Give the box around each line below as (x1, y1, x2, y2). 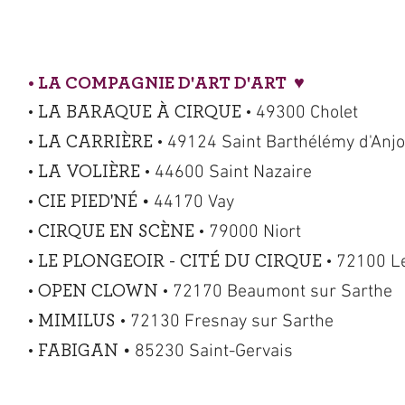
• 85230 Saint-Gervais (118, 341, 293, 363)
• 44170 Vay (137, 192, 234, 213)
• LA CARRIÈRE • (28, 133, 167, 151)
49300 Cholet (256, 102, 358, 124)
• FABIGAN (28, 342, 118, 360)
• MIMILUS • (28, 312, 130, 330)
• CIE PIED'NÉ (28, 193, 137, 211)
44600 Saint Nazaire (155, 162, 312, 184)
